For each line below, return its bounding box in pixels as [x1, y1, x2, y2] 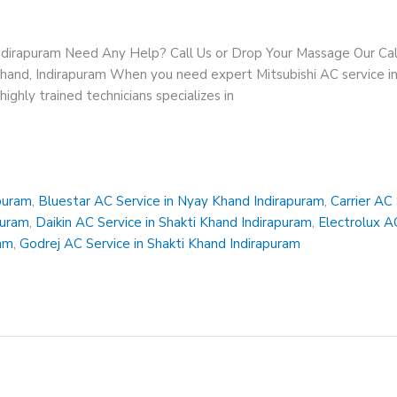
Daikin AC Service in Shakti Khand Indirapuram [35, 213, 313, 231]
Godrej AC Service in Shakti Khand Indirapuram [19, 234, 301, 253]
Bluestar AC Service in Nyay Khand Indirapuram [38, 191, 325, 210]
